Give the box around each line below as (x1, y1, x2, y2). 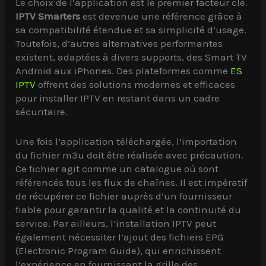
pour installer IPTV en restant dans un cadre (15, 92, 220, 104)
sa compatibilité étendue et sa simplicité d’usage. (15, 24, 247, 36)
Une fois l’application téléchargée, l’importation (15, 135, 237, 148)
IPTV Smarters (15, 10, 81, 23)
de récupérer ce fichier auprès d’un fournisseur (15, 190, 233, 202)
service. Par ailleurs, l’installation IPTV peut (15, 217, 217, 230)
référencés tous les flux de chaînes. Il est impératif (15, 176, 248, 189)
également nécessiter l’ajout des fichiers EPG (15, 231, 224, 243)
